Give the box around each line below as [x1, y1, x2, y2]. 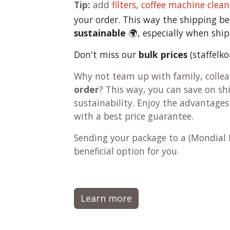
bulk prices [139, 48, 190, 61]
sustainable [74, 27, 126, 39]
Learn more [81, 192, 132, 204]
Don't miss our [74, 48, 139, 61]
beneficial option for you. [74, 145, 179, 157]
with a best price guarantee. [74, 110, 194, 122]
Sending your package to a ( [74, 131, 191, 144]
